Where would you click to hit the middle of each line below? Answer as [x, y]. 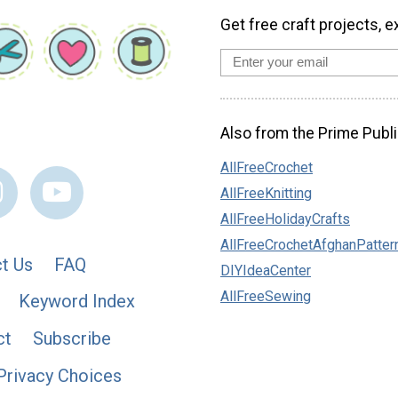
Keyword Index [77, 302]
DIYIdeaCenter [266, 270]
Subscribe [72, 338]
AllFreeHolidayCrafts [285, 219]
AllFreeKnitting [266, 193]
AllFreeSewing [266, 296]
